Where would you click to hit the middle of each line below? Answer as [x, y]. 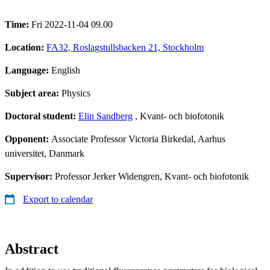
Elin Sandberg [105, 116]
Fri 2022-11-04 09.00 [72, 24]
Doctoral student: [42, 116]
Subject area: [33, 93]
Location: [26, 47]
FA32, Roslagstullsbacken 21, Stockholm [125, 47]
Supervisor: [30, 176]
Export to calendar [58, 199]
